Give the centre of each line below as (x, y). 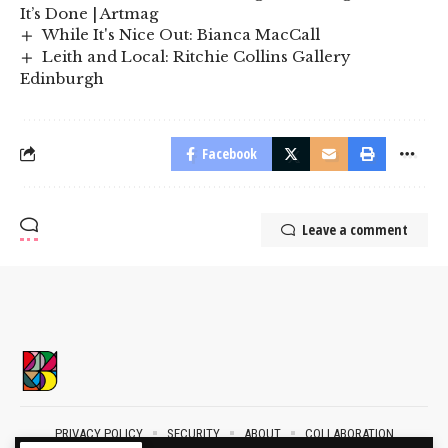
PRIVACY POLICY (98, 433)
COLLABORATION (349, 433)
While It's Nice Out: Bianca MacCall (181, 34)
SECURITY (193, 433)
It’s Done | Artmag (89, 13)
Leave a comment (355, 229)
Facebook (229, 153)
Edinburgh (62, 78)
